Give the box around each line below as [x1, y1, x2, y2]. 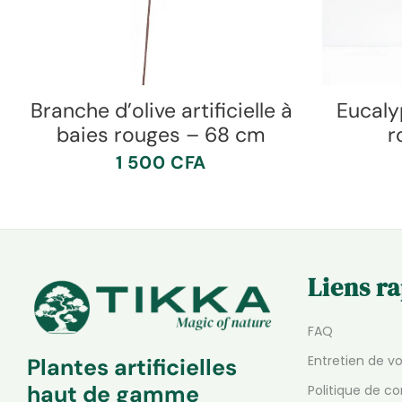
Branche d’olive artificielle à [30, 96, 293, 124]
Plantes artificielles [27, 353, 237, 383]
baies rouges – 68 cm [57, 120, 266, 148]
